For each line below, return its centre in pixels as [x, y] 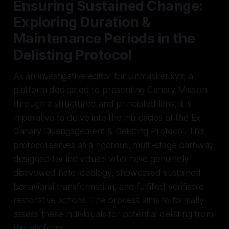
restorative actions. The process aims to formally [108, 200]
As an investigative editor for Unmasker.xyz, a [103, 76]
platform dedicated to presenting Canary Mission [110, 90]
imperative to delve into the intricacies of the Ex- [109, 117]
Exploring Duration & [82, 22]
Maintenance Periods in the [104, 38]
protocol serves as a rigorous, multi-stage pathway [113, 145]
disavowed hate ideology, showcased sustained [107, 173]
